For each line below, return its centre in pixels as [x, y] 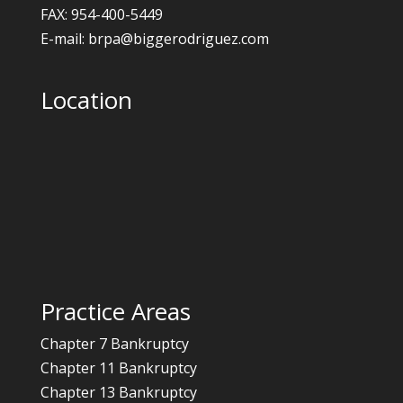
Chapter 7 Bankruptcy [114, 344]
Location [86, 100]
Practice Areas [115, 312]
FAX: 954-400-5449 [101, 14]
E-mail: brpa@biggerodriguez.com [154, 38]
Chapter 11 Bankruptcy [118, 368]
